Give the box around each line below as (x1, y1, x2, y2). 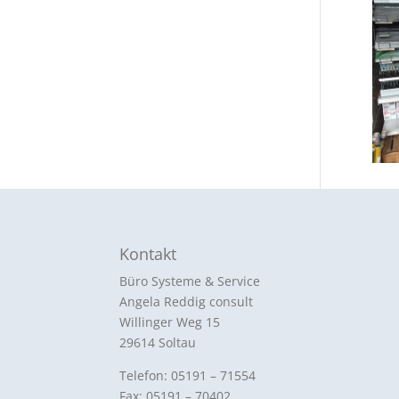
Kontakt (119, 243, 177, 265)
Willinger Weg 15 (119, 313, 221, 331)
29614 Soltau (119, 334, 197, 352)
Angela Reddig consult (119, 293, 254, 311)
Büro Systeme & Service (119, 273, 261, 290)
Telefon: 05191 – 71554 (119, 367, 256, 385)
